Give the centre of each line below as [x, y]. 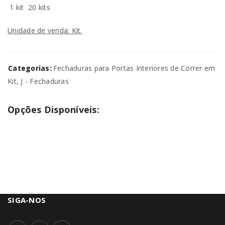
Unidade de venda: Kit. [45, 30]
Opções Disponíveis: [53, 109]
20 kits [38, 7]
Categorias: [30, 68]
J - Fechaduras [45, 81]
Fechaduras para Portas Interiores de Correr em [134, 68]
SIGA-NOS [27, 200]
